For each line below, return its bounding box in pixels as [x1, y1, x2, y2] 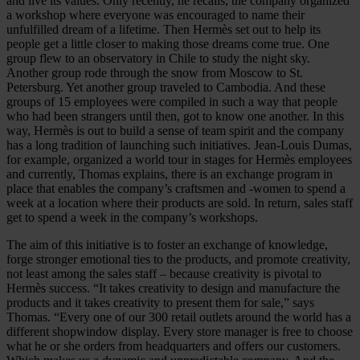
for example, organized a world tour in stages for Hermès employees [6, 153, 352, 167]
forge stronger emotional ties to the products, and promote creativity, [6, 252, 350, 267]
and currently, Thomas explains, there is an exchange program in [6, 167, 333, 182]
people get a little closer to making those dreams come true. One [6, 37, 329, 51]
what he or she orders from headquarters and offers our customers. [6, 339, 341, 354]
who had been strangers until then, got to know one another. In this [6, 109, 344, 124]
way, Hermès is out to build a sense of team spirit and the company [6, 124, 344, 138]
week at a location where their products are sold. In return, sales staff [6, 196, 353, 211]
